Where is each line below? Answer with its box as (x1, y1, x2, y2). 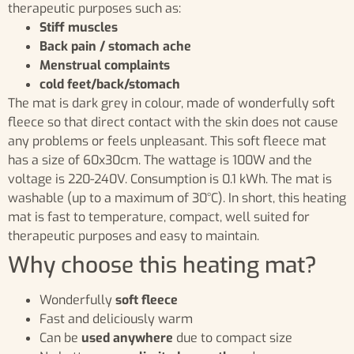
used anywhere (78, 330, 173, 347)
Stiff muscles (40, 19, 118, 36)
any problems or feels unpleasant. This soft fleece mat (8, 133, 326, 150)
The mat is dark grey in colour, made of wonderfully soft (8, 95, 335, 112)
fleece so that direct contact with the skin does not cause (8, 114, 338, 131)
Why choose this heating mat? (8, 250, 317, 281)
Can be (40, 330, 78, 347)
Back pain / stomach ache (40, 38, 191, 55)
